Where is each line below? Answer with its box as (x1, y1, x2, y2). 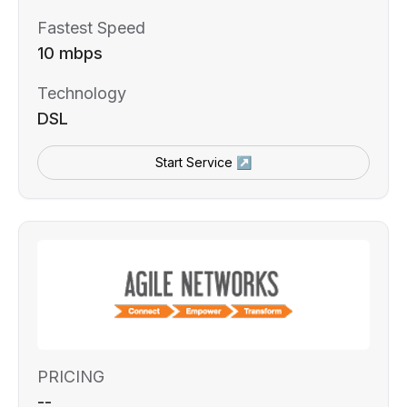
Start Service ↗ (155, 154, 252, 171)
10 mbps (37, 44, 103, 64)
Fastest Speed (37, 18, 145, 38)
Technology (37, 84, 126, 104)
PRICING (37, 367, 104, 387)
